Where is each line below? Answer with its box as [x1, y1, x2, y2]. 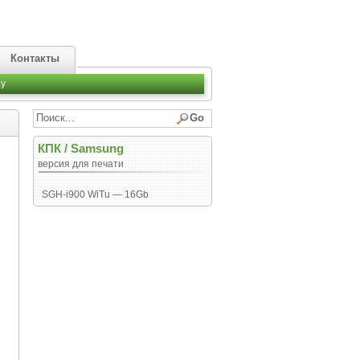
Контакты [10, 52, 59, 64]
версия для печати [37, 158, 124, 170]
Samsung [70, 141, 124, 155]
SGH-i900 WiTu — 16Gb [41, 189, 149, 200]
